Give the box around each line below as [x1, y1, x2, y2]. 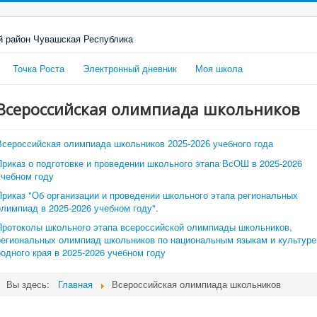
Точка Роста [13, 61, 64, 75]
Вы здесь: [6, 277, 55, 291]
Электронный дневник [83, 61, 177, 75]
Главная [58, 277, 93, 291]
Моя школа [195, 61, 243, 75]
